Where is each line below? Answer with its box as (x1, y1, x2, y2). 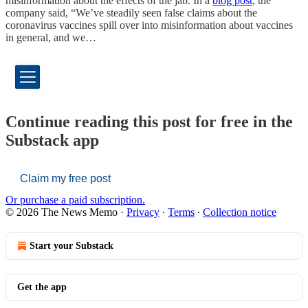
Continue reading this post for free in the (5, 113, 293, 131)
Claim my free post (20, 173, 111, 185)
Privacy (126, 206, 159, 219)
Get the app (17, 282, 67, 293)
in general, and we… (5, 32, 96, 44)
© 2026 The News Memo (5, 206, 118, 219)
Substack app (5, 131, 99, 150)
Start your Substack (30, 241, 113, 252)
